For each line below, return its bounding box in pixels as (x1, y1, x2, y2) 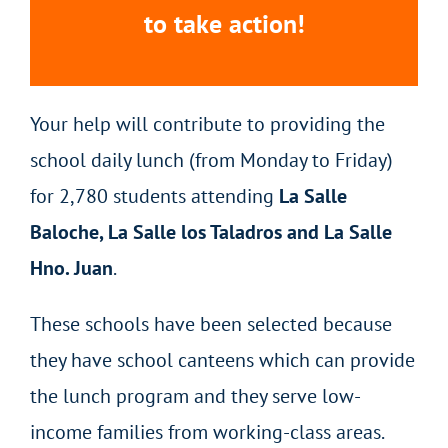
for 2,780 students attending (30, 183, 279, 210)
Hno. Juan (30, 255, 113, 282)
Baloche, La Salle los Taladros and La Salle (30, 219, 392, 246)
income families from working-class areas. (30, 419, 385, 446)
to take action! (143, 7, 305, 41)
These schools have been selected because (30, 311, 392, 338)
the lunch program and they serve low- (30, 383, 361, 410)
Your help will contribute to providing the (30, 111, 385, 138)
